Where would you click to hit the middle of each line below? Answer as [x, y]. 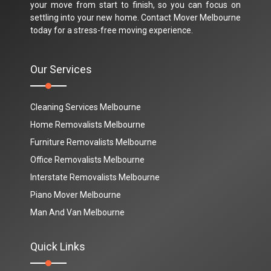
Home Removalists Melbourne [88, 124]
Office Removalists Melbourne [87, 159]
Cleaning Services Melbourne [86, 107]
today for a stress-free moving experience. [112, 30]
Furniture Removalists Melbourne [93, 142]
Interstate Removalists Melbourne [95, 177]
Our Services [61, 69]
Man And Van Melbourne [77, 212]
